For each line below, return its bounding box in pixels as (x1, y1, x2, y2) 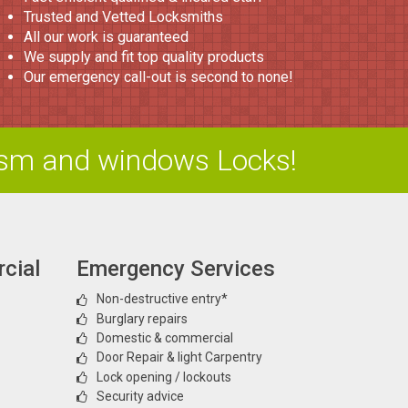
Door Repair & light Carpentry (96, 350, 262, 365)
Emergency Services (76, 256, 275, 282)
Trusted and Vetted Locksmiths (24, 8, 223, 25)
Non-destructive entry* (96, 291, 228, 307)
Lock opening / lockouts (96, 369, 231, 384)
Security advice (96, 388, 184, 403)
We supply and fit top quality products (24, 48, 264, 66)
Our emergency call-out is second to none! (24, 68, 293, 86)
